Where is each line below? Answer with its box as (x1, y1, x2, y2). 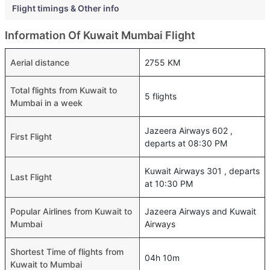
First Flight (10, 131, 52, 142)
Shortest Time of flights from (10, 246, 124, 257)
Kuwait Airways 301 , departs (145, 165, 260, 176)
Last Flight (10, 171, 52, 182)
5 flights (145, 90, 177, 101)
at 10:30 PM (145, 178, 193, 189)
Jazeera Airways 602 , (145, 125, 233, 136)
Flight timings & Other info (12, 2, 119, 13)
